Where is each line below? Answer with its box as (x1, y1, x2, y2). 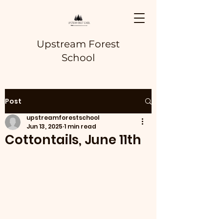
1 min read (64, 122, 96, 131)
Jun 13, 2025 (26, 122, 63, 131)
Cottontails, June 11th (5, 131, 141, 149)
